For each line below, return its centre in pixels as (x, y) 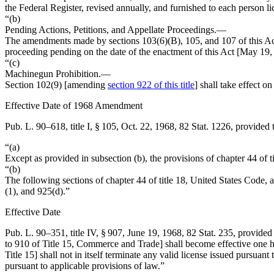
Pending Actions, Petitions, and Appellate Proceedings (109, 30)
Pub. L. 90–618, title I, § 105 (61, 126)
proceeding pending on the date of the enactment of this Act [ (122, 52)
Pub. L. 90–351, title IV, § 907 (64, 233)
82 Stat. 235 (210, 233)
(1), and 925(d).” (37, 191)
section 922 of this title (151, 85)
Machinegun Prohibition (52, 74)
